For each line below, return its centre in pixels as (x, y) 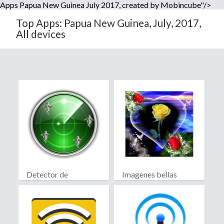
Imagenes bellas (149, 174)
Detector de (47, 174)
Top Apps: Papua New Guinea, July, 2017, (108, 23)
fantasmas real (51, 184)
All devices (41, 34)
